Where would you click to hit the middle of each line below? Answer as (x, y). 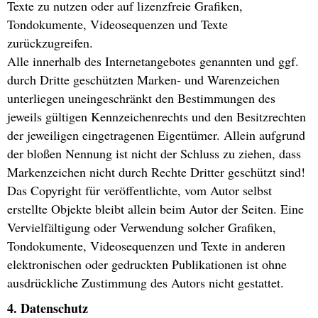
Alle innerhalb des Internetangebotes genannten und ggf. (153, 61)
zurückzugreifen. (50, 43)
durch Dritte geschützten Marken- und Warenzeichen (143, 80)
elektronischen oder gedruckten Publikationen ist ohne (147, 264)
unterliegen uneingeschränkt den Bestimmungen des (141, 98)
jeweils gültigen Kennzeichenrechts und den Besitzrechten (157, 117)
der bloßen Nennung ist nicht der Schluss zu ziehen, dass (154, 154)
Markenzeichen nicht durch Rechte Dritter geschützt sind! (156, 172)
